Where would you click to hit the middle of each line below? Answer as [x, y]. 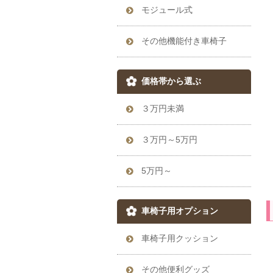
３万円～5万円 [169, 140]
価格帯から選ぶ [171, 81]
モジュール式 [167, 10]
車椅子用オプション [180, 211]
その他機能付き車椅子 [184, 41]
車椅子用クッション [180, 239]
